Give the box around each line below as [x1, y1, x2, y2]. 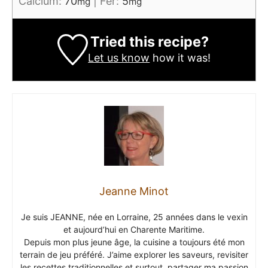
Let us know [88, 51, 150, 64]
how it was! [150, 51, 211, 64]
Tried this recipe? [90, 32, 209, 50]
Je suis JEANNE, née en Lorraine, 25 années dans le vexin [20, 211, 248, 222]
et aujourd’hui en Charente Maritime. [63, 224, 205, 234]
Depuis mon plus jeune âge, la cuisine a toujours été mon [23, 236, 245, 247]
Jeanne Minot [99, 184, 169, 197]
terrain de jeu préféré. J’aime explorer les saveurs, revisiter [20, 249, 248, 260]
